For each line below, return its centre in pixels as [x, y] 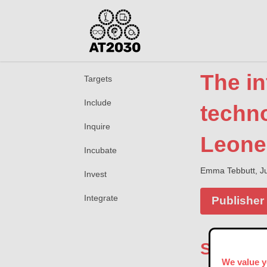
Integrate [101, 198]
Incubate [101, 150]
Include [98, 102]
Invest [96, 174]
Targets [98, 78]
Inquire [97, 126]
